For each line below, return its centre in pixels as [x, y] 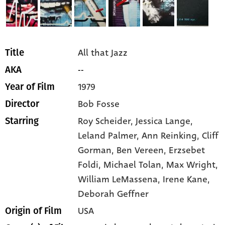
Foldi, [91, 165]
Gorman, [97, 150]
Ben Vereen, [143, 150]
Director [22, 104]
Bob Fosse [99, 104]
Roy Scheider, [107, 121]
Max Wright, [192, 165]
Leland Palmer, [110, 136]
